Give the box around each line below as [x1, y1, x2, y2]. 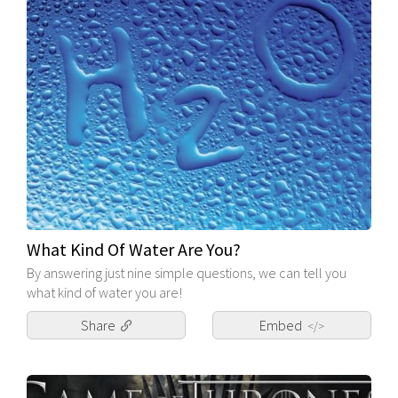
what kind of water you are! [27, 283, 182, 301]
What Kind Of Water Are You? [27, 237, 241, 260]
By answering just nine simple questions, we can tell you [27, 263, 346, 282]
